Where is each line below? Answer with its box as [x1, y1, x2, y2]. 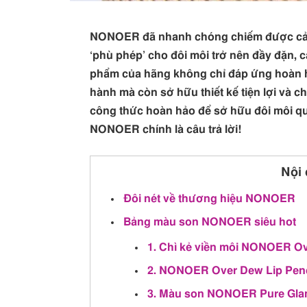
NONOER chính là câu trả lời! [90, 123, 242, 135]
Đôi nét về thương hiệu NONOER [123, 193, 296, 205]
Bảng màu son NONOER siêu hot [123, 217, 297, 228]
